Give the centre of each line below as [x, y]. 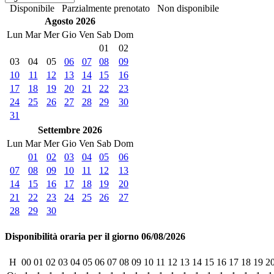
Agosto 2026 [70, 21]
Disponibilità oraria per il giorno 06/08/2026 [95, 236]
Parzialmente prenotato [106, 8]
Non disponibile [188, 8]
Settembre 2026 [70, 130]
